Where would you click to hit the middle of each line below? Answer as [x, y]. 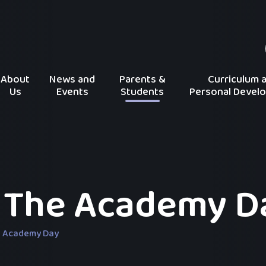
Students [142, 92]
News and [72, 79]
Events [72, 92]
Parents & [142, 79]
